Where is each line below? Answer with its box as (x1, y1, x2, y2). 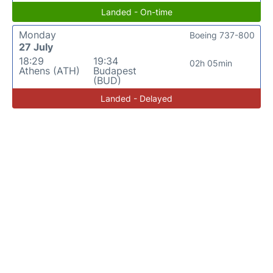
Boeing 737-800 (190, 29, 255, 40)
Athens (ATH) (19, 64, 80, 77)
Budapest (93, 64, 136, 77)
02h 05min (189, 57, 232, 68)
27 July (19, 40, 53, 53)
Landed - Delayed (101, 93, 172, 104)
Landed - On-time (101, 6, 172, 17)
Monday (19, 28, 56, 41)
